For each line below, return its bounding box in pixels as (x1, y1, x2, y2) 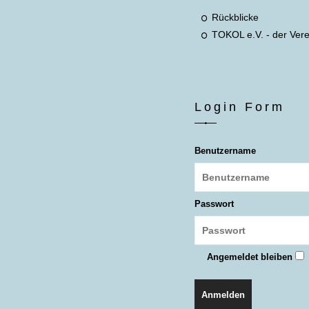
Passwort (195, 199, 235, 210)
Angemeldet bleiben (207, 252, 293, 263)
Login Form (195, 100, 286, 114)
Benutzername (195, 146, 257, 157)
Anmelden (201, 290, 246, 301)
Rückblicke (212, 11, 259, 23)
